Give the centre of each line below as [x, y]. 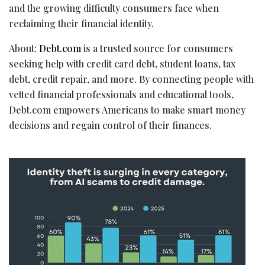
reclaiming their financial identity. [81, 23]
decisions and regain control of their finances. [110, 125]
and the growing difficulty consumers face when [114, 8]
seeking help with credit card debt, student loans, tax [122, 63]
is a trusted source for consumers [157, 48]
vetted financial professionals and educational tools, [121, 94]
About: [24, 48]
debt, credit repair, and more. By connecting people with [131, 79]
